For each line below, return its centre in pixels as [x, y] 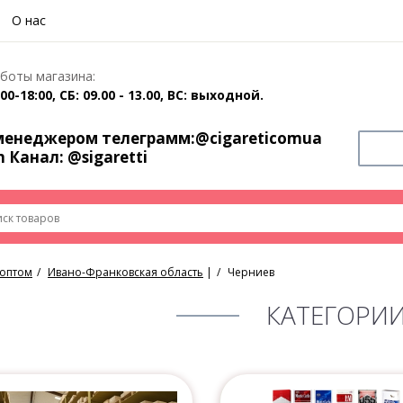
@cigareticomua [259, 138]
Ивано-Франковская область [125, 273]
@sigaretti [107, 157]
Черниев [251, 273]
